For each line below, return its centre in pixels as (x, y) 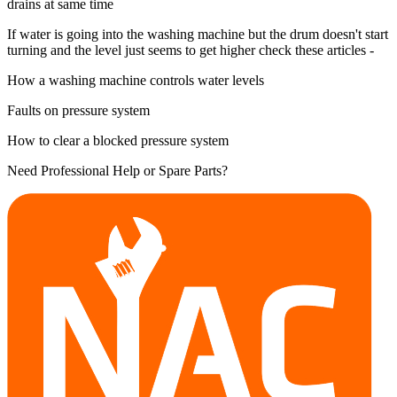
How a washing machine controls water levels (136, 80)
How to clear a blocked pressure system (118, 140)
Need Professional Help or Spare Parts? (117, 170)
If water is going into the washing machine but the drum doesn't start (198, 34)
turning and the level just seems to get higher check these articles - (191, 50)
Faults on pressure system (78, 110)
